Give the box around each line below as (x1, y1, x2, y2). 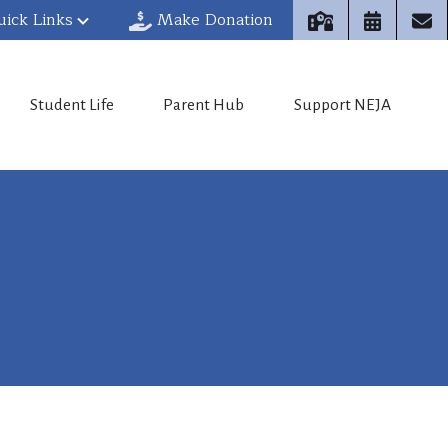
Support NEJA (293, 96, 391, 114)
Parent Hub (163, 96, 245, 114)
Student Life (29, 96, 114, 114)
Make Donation (156, 7, 273, 33)
